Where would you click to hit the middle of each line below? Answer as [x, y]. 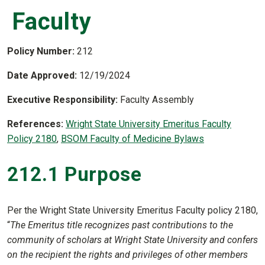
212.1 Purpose [75, 174]
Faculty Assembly [157, 99]
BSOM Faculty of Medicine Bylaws [132, 138]
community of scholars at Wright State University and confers [132, 240]
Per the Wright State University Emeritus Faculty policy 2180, [132, 211]
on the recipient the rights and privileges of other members [127, 255]
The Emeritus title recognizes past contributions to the [122, 225]
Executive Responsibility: [64, 99]
